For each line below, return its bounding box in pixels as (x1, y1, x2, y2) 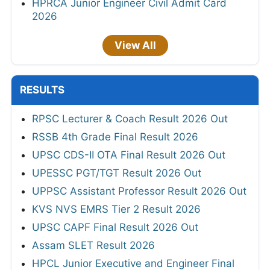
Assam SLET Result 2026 (32, 239, 155, 252)
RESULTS (20, 84, 64, 96)
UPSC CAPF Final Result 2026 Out (32, 221, 198, 234)
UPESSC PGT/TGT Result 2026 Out (32, 167, 201, 180)
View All (114, 39, 156, 52)
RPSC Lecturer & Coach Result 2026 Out (32, 113, 228, 125)
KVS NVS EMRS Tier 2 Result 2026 (32, 203, 201, 216)
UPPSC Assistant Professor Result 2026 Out (32, 185, 246, 198)
